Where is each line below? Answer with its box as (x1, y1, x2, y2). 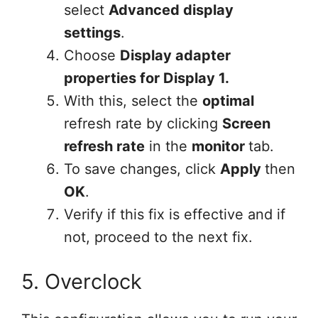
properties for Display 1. (64, 70, 229, 87)
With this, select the (64, 92, 202, 109)
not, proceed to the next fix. (64, 229, 253, 246)
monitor (192, 138, 248, 155)
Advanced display (109, 1, 234, 18)
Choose (64, 47, 120, 64)
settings (64, 24, 121, 41)
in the (145, 138, 192, 155)
